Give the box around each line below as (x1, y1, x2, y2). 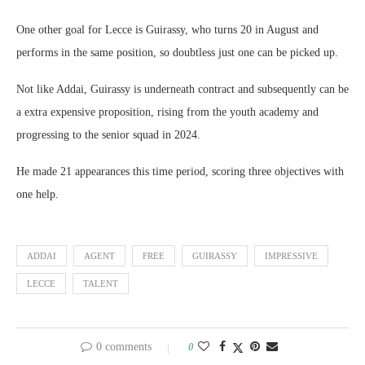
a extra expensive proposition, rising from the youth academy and (16, 106, 319, 118)
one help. (16, 188, 59, 200)
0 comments (96, 341, 152, 353)
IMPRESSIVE (265, 251, 318, 261)
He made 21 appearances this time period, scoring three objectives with (16, 165, 344, 178)
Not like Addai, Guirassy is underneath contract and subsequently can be (16, 83, 349, 95)
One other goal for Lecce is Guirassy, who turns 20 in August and (16, 24, 319, 36)
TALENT (83, 279, 118, 288)
